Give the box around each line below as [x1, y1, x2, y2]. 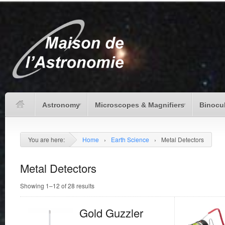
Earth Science [111, 135, 149, 144]
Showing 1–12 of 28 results [20, 181, 94, 190]
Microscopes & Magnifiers [95, 100, 184, 109]
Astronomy [42, 100, 80, 109]
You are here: [28, 135, 65, 144]
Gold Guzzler [79, 205, 143, 221]
